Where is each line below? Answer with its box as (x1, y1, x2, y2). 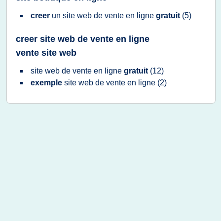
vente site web (16, 48, 76, 58)
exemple (31, 78, 64, 87)
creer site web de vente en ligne (16, 34, 149, 44)
